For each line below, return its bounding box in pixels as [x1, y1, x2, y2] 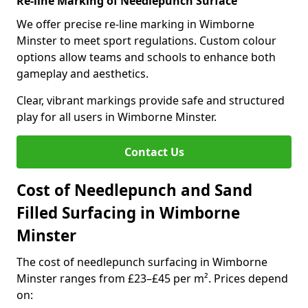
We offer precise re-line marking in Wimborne [16, 16, 254, 32]
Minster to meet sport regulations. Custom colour [16, 33, 276, 48]
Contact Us [124, 144, 184, 159]
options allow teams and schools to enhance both [16, 49, 276, 65]
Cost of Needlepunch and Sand [16, 179, 252, 201]
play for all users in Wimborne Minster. [16, 109, 217, 124]
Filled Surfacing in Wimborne [16, 202, 240, 223]
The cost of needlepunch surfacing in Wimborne [16, 254, 267, 269]
